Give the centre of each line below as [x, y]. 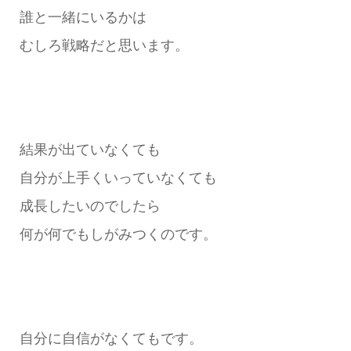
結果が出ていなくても [90, 149]
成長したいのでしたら [90, 206]
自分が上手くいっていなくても [118, 177]
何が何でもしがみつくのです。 [118, 234]
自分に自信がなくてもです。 [111, 338]
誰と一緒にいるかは [83, 18]
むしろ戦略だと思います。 [104, 46]
